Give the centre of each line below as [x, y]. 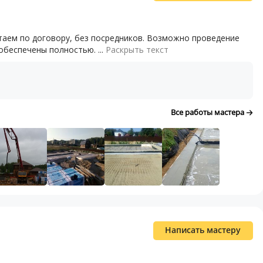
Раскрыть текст [137, 49]
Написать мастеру [203, 230]
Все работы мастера [208, 112]
